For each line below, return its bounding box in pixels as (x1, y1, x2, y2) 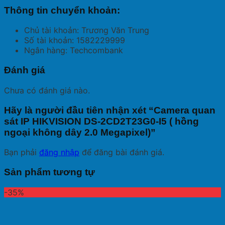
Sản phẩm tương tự (4, 166, 95, 177)
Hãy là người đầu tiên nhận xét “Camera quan (4, 104, 215, 116)
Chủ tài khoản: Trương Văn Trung (24, 25, 149, 36)
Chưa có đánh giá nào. (4, 85, 90, 95)
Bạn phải (4, 147, 39, 158)
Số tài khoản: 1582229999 (24, 35, 125, 46)
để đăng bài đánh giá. (79, 147, 164, 158)
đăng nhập (39, 147, 79, 158)
